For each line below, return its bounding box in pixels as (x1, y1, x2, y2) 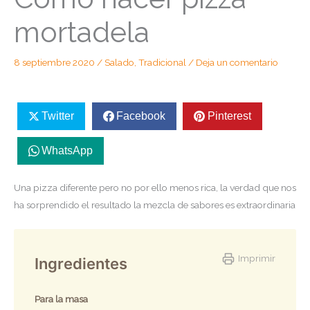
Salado (104, 57, 134, 69)
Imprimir (238, 252, 275, 264)
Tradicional (138, 57, 186, 69)
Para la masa (35, 293, 88, 304)
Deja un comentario (196, 57, 278, 69)
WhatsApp (41, 144, 93, 156)
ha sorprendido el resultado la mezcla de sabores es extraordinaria (14, 199, 295, 210)
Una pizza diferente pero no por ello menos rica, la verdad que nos (14, 181, 296, 193)
